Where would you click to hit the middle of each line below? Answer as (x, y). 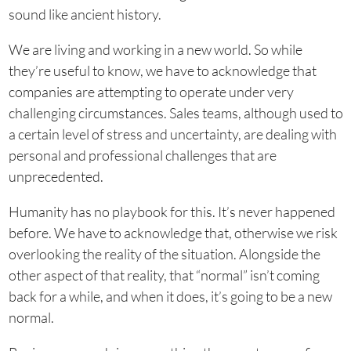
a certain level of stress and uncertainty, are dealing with (172, 134)
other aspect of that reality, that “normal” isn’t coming (164, 275)
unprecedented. (56, 176)
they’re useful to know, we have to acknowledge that (162, 71)
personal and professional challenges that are (142, 155)
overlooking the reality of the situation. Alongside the (164, 254)
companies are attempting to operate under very (151, 92)
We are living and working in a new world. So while (155, 49)
